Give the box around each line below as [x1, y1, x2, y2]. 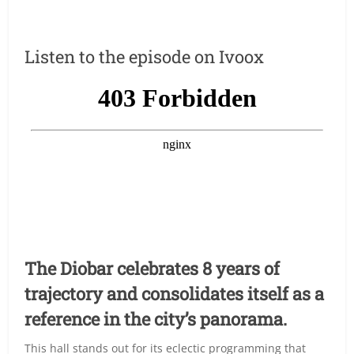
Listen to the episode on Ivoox [24, 44, 265, 68]
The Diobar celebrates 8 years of [24, 256, 281, 280]
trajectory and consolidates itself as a [24, 281, 325, 305]
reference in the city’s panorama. [24, 307, 288, 330]
